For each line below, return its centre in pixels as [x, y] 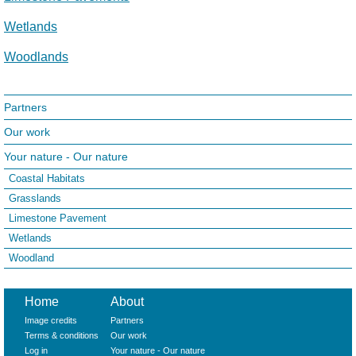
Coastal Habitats [47, 179]
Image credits [51, 321]
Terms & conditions [62, 336]
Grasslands [35, 199]
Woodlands [36, 57]
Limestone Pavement [58, 219]
